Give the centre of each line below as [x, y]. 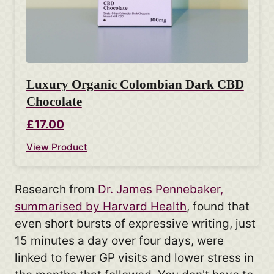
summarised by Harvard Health [100, 207]
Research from [56, 190]
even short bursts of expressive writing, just [135, 224]
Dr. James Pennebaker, [160, 190]
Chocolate [54, 101]
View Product [57, 147]
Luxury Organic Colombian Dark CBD [135, 84]
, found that [218, 207]
